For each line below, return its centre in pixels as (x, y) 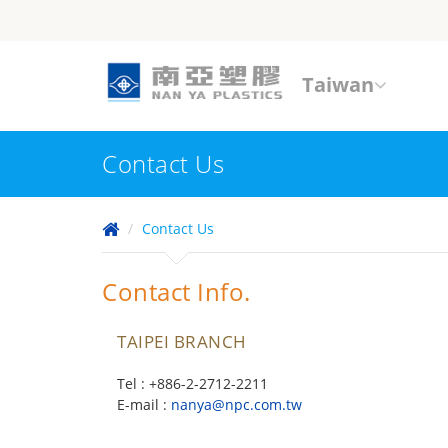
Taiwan (338, 84)
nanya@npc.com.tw (236, 405)
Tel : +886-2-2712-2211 (192, 384)
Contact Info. (176, 291)
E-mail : (144, 405)
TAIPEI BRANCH (182, 341)
